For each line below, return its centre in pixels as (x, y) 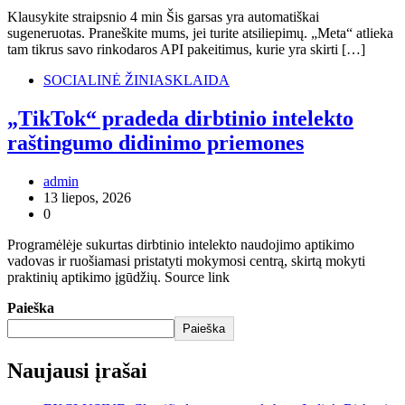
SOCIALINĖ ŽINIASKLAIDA (137, 80)
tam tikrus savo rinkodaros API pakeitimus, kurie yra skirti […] (186, 50)
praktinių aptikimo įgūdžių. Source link (118, 277)
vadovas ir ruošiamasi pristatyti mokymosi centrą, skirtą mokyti (186, 260)
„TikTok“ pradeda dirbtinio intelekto (180, 118)
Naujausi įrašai (77, 370)
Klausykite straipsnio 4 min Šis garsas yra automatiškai (163, 17)
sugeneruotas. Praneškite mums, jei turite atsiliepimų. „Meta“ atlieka (200, 33)
